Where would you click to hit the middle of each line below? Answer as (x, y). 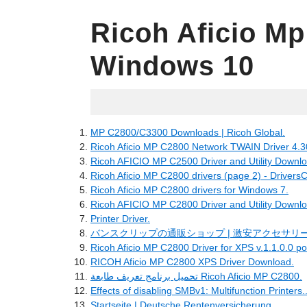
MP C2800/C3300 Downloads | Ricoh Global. (188, 132)
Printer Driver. (120, 219)
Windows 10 (172, 66)
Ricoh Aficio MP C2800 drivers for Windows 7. (189, 190)
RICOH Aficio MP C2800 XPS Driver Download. (192, 262)
